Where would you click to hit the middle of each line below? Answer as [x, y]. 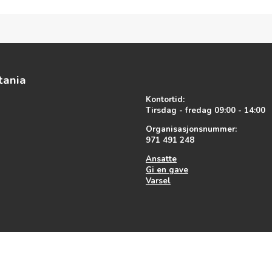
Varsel [158, 181]
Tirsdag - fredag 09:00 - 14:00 [206, 110]
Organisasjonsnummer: [192, 130]
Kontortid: [165, 99]
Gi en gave [167, 170]
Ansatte [161, 159]
